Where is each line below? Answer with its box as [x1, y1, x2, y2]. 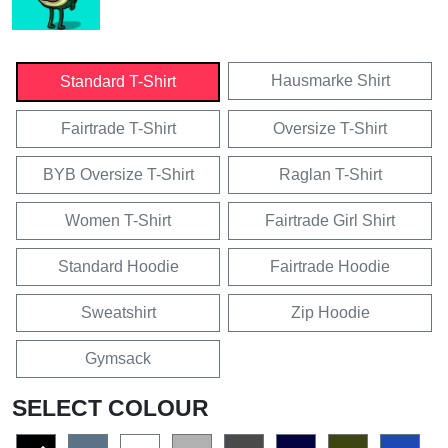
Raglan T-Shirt [278, 165, 382, 183]
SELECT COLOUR [12, 394, 209, 421]
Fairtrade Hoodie [270, 257, 390, 275]
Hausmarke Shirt [270, 71, 390, 89]
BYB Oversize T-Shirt [42, 165, 194, 183]
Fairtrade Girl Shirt [265, 211, 395, 229]
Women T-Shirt [65, 211, 171, 229]
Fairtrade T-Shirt [60, 119, 176, 137]
